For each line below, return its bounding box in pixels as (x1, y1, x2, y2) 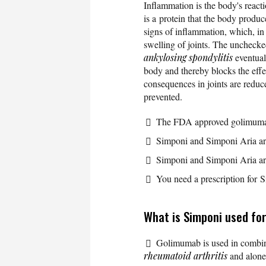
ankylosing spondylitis (144, 50, 233, 64)
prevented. (144, 90, 182, 103)
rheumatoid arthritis (144, 249, 227, 262)
